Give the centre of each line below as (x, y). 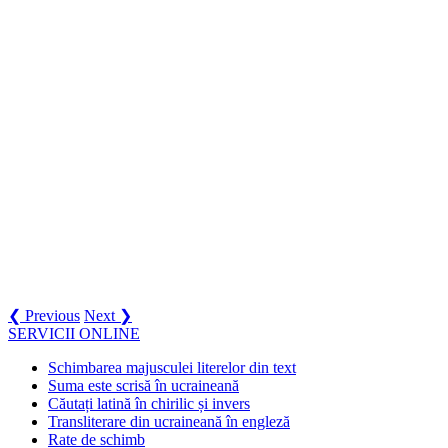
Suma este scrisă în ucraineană (143, 386)
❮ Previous (44, 316)
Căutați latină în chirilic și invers (149, 404)
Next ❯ (108, 316)
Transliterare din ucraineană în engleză (169, 422)
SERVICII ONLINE (74, 334)
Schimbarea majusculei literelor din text (172, 368)
